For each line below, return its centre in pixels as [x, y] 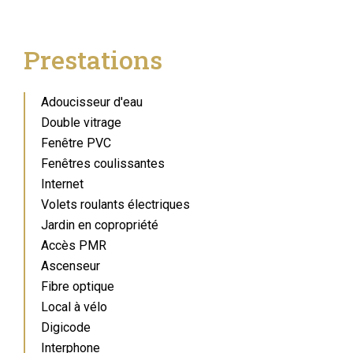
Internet [62, 184]
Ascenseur [71, 266]
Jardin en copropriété [100, 225]
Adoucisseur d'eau [92, 102]
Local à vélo [74, 307]
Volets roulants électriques [115, 204]
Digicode [66, 327]
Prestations [93, 59]
